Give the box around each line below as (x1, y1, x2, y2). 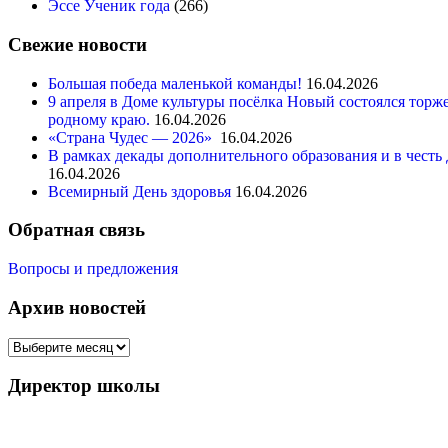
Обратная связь (8, 219, 145, 241)
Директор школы (8, 375, 160, 397)
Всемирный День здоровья (48, 182, 231, 200)
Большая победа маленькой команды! (48, 74, 302, 92)
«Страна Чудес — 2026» (48, 128, 216, 146)
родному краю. (48, 110, 150, 128)
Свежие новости (8, 34, 147, 56)
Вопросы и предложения (8, 260, 178, 278)
